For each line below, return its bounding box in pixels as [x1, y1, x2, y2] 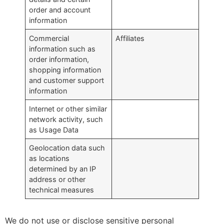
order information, [29, 54, 89, 63]
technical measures [29, 185, 94, 194]
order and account [29, 5, 91, 14]
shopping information [29, 65, 101, 74]
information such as [29, 44, 96, 53]
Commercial [29, 33, 69, 42]
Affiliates [115, 33, 145, 42]
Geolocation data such [29, 143, 105, 152]
